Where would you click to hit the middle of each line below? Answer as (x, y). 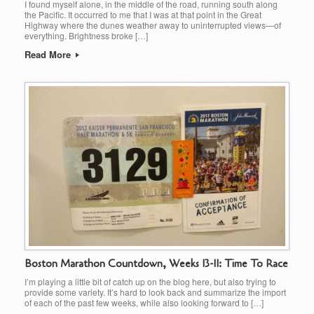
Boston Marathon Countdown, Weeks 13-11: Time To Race (156, 263)
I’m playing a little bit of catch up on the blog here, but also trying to (150, 281)
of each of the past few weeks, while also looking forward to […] (144, 302)
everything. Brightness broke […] (86, 35)
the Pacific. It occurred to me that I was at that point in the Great (143, 14)
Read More (49, 54)
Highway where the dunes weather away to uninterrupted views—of (153, 25)
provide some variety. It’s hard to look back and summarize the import (155, 292)
